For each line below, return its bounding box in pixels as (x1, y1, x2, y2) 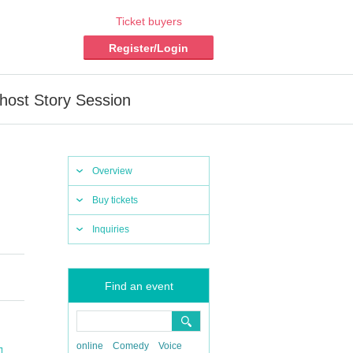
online (76, 340, 103, 351)
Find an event (104, 280, 173, 292)
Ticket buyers (115, 15, 182, 28)
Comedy (113, 340, 149, 351)
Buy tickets (92, 195, 138, 206)
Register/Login (109, 42, 188, 54)
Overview (92, 165, 132, 176)
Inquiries (92, 224, 129, 235)
